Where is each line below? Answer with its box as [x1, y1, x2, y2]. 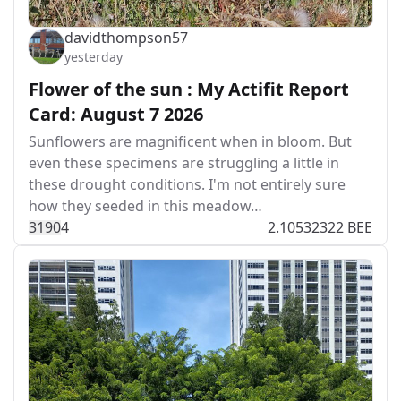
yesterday [64, 48, 123, 65]
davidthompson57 [64, 28, 188, 47]
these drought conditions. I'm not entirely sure [29, 175, 346, 194]
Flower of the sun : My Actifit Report [29, 77, 349, 101]
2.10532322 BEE [268, 218, 372, 237]
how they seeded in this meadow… [29, 196, 262, 216]
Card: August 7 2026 [29, 102, 203, 126]
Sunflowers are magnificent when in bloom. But [29, 132, 352, 151]
